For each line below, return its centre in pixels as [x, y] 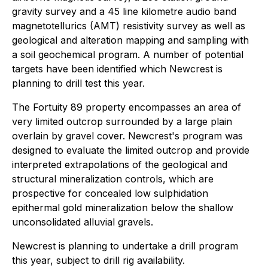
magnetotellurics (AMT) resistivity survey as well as [129, 26]
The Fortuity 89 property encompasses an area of [127, 107]
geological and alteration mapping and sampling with [130, 40]
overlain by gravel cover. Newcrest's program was [127, 136]
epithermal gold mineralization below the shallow [123, 208]
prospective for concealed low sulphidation [110, 193]
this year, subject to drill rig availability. [98, 260]
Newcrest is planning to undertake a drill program [125, 246]
